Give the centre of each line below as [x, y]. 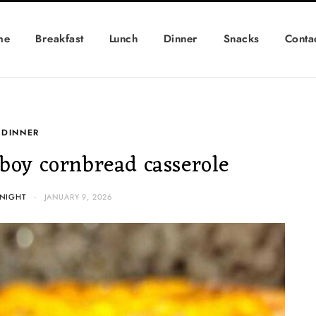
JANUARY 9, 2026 [78, 197]
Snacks [241, 39]
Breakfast [60, 39]
